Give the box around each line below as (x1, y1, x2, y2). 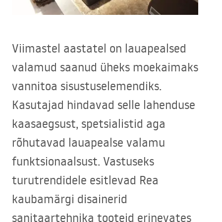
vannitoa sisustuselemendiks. (12, 78, 162, 94)
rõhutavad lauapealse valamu (12, 134, 165, 150)
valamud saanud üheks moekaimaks (12, 59, 198, 75)
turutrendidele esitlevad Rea (12, 172, 159, 188)
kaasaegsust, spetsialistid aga (12, 115, 166, 131)
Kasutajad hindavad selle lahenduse (12, 97, 195, 112)
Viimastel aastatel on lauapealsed (12, 40, 186, 56)
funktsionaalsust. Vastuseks (12, 153, 154, 169)
